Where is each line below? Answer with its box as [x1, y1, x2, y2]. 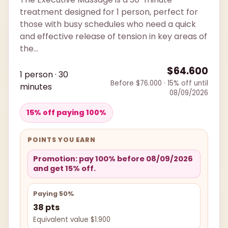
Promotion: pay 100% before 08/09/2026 [33, 154, 193, 164]
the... [20, 43, 38, 55]
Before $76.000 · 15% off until [110, 78, 208, 89]
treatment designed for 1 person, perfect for [20, 6, 198, 18]
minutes [20, 81, 52, 93]
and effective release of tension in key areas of [20, 31, 207, 43]
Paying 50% [33, 189, 74, 198]
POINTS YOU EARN [27, 135, 96, 145]
